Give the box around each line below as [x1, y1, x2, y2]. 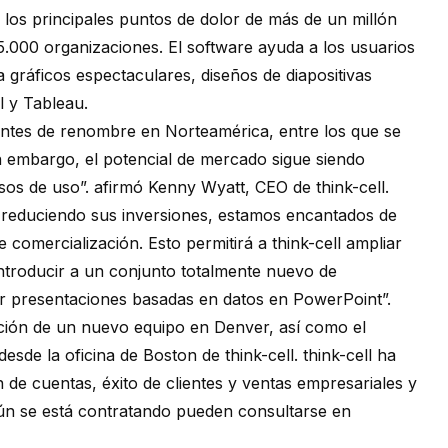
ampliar [341, 233, 402, 254]
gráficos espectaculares [10, 65, 191, 86]
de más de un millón [240, 9, 397, 30]
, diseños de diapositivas [191, 65, 372, 86]
